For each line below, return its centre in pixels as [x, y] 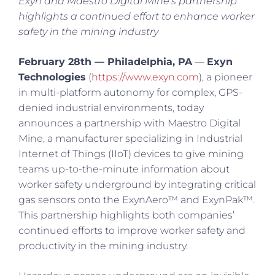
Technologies [52, 77]
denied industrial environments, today [111, 107]
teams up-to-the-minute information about [124, 169]
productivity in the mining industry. [104, 246]
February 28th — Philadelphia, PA [105, 61]
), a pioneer [226, 77]
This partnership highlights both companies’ [126, 215]
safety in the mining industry [88, 31]
